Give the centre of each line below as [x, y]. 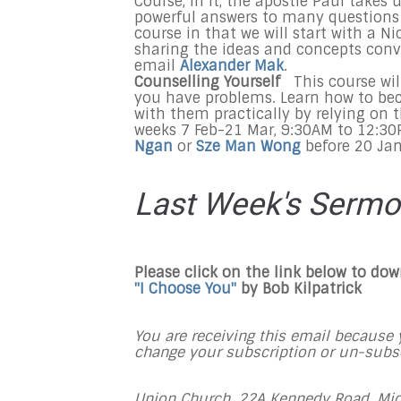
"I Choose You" [188, 289]
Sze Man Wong [251, 146]
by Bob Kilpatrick [301, 289]
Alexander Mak [232, 66]
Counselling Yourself [212, 82]
